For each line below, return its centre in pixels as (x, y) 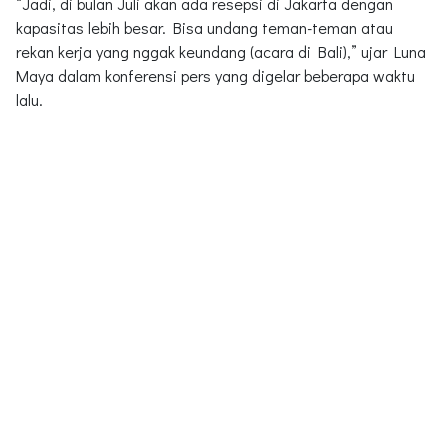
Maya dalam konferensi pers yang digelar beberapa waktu (215, 75)
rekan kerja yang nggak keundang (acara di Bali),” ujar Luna (221, 51)
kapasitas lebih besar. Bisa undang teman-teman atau (204, 27)
